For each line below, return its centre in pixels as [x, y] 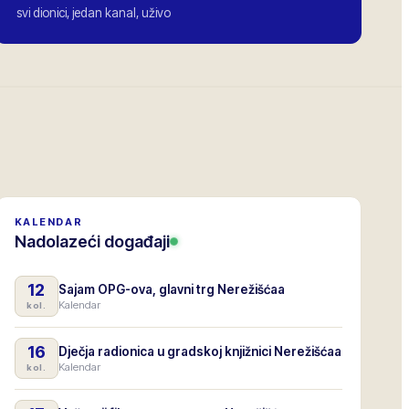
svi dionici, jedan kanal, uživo [94, 13]
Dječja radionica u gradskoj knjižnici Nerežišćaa [199, 351]
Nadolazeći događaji [92, 241]
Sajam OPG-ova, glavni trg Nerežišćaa [171, 289]
